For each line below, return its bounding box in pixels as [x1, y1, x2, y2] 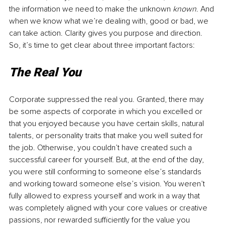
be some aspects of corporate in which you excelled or [9, 106, 204, 117]
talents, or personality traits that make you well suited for [9, 131, 205, 141]
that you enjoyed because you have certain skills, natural [9, 119, 206, 129]
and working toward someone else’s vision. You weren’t [9, 179, 207, 189]
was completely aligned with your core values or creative [9, 203, 209, 213]
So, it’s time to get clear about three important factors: [9, 40, 195, 51]
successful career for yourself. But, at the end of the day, [9, 155, 206, 165]
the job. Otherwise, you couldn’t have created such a [9, 143, 194, 153]
